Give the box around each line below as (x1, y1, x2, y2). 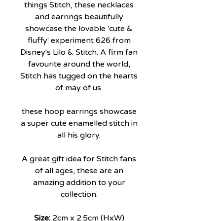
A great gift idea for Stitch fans (22, 154, 136, 164)
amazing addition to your (33, 178, 125, 188)
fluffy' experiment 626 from (27, 36, 131, 46)
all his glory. (57, 130, 101, 141)
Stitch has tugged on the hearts (20, 71, 138, 81)
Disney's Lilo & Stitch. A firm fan (20, 47, 138, 58)
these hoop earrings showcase (21, 107, 137, 117)
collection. (60, 189, 98, 200)
